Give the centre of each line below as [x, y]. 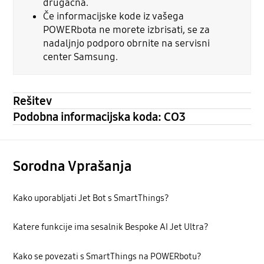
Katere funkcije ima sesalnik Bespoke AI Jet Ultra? [111, 227]
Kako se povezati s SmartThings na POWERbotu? [108, 256]
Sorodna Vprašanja [73, 166]
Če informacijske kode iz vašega [114, 16]
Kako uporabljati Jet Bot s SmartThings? [91, 198]
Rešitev [33, 100]
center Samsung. [81, 57]
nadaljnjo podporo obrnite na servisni [127, 44]
